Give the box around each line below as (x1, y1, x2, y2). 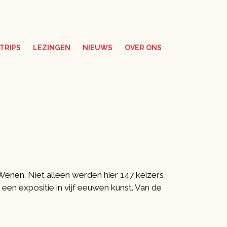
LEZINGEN (33, 43, 70, 52)
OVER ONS (125, 43, 162, 52)
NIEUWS (83, 43, 112, 52)
